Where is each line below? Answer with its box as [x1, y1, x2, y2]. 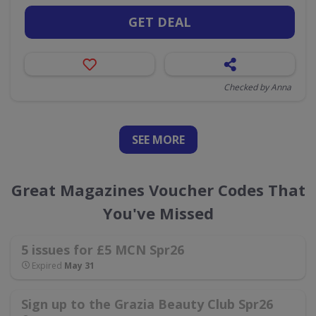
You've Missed [102, 202, 214, 224]
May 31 [64, 260, 95, 272]
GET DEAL [128, 13, 191, 30]
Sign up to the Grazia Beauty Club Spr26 [21, 296, 273, 312]
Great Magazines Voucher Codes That [11, 179, 305, 200]
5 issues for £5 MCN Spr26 [21, 241, 184, 258]
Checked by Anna [224, 81, 291, 93]
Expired [30, 260, 64, 272]
